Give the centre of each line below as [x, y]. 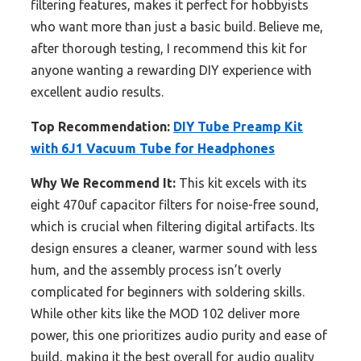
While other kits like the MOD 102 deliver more [165, 314]
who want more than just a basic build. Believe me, [177, 27]
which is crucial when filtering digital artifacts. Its [173, 227]
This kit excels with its [241, 183]
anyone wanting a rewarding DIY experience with [171, 71]
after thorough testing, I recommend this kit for [169, 49]
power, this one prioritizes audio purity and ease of [179, 336]
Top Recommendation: [100, 127]
